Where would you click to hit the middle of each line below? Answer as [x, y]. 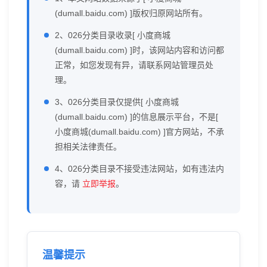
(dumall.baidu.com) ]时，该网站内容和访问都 [139, 50]
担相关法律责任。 [88, 147]
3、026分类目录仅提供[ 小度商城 [117, 102]
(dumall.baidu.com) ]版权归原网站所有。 [131, 13]
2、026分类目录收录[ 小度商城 [113, 35]
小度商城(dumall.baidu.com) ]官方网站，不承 [139, 132]
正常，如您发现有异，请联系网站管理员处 [134, 65]
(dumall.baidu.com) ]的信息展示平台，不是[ [136, 117]
